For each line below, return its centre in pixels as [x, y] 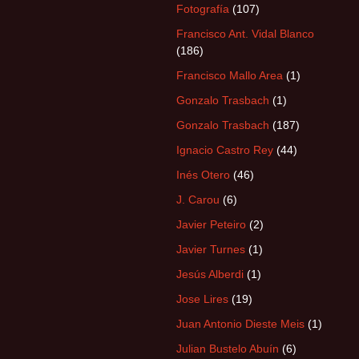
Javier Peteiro [211, 224]
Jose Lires [202, 299]
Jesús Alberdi [210, 274]
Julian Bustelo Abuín [228, 349]
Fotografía [203, 9]
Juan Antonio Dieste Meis [240, 324]
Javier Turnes [211, 249]
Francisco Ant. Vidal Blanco [245, 34]
